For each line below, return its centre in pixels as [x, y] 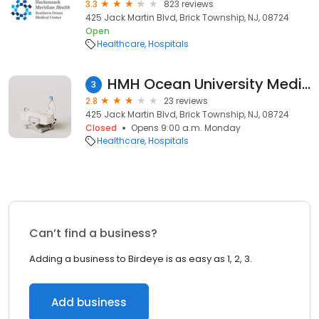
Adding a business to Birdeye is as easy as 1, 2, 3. [141, 259]
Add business [89, 302]
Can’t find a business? [93, 233]
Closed [101, 128]
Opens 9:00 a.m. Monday [186, 128]
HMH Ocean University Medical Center [306, 84]
